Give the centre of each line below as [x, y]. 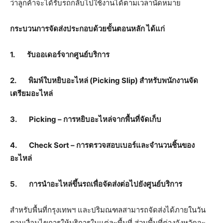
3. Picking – [37, 119]
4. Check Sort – [43, 145]
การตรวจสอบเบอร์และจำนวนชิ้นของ [135, 145]
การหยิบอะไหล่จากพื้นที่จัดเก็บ [112, 119]
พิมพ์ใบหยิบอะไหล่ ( [60, 80]
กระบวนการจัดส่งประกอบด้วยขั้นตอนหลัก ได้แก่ [87, 28]
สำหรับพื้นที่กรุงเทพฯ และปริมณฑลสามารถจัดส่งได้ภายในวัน [108, 210]
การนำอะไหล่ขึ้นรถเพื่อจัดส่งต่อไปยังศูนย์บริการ [106, 184]
